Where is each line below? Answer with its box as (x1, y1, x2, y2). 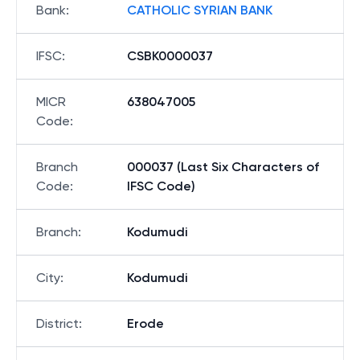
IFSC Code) (127, 178, 195, 194)
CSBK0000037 (127, 48, 213, 63)
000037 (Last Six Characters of (127, 159, 319, 174)
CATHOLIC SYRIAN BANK (127, 2, 272, 18)
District (36, 316, 79, 331)
